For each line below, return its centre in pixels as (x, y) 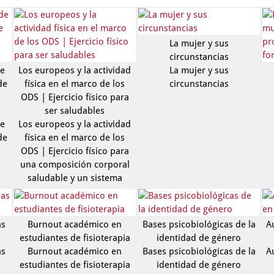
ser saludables (75, 111)
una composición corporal (75, 165)
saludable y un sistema (75, 178)
